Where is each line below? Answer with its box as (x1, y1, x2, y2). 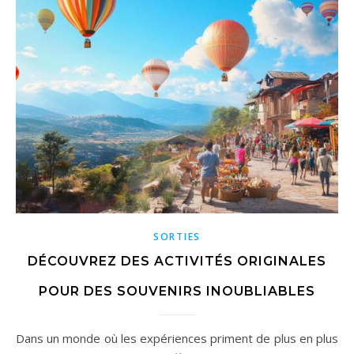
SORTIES (153, 230, 201, 244)
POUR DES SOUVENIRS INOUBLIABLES (39, 284, 315, 299)
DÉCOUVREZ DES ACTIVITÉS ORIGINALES (28, 254, 326, 269)
